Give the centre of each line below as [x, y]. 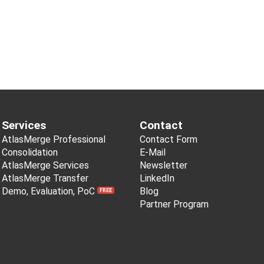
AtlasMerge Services [45, 165]
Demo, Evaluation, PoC [49, 191]
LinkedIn [157, 178]
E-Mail [153, 152]
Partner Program [174, 204]
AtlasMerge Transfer [45, 178]
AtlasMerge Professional [53, 139]
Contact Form [169, 139]
